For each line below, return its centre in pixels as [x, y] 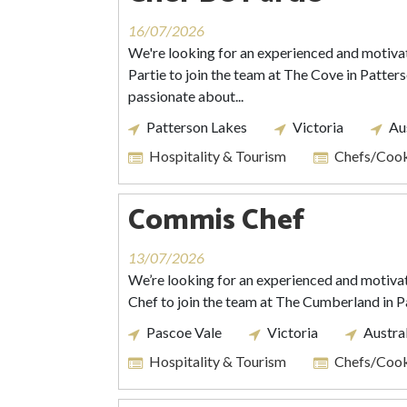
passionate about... [186, 96]
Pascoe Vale [184, 332]
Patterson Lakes [197, 127]
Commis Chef [217, 221]
